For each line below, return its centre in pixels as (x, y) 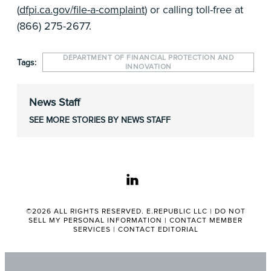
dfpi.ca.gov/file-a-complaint (82, 10)
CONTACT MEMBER (206, 220)
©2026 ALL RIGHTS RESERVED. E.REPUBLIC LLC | (120, 211)
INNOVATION (148, 67)
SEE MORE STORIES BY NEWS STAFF (100, 120)
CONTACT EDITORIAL (158, 230)
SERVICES (92, 230)
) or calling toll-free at (194, 10)
